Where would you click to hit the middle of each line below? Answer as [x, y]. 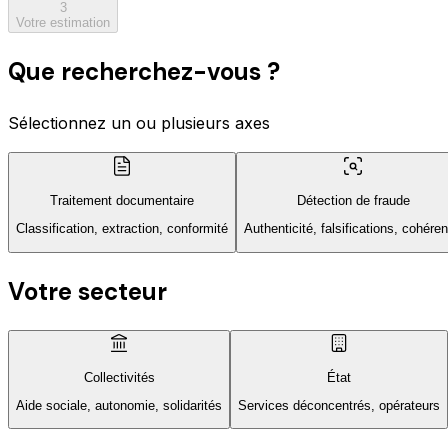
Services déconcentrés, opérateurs [339, 406]
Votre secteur [87, 291]
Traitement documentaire [122, 200]
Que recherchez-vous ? [144, 71]
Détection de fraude [353, 200]
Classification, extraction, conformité [122, 229]
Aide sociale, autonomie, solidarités [119, 406]
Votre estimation [63, 22]
